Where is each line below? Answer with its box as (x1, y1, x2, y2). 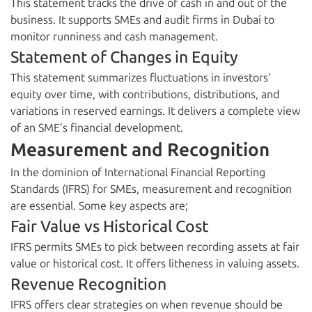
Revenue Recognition (10, 274, 166, 295)
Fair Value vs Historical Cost (10, 217, 208, 237)
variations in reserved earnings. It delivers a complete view (10, 104, 300, 118)
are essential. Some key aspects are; (10, 199, 188, 213)
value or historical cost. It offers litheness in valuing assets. (10, 257, 299, 271)
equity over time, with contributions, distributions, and (10, 88, 279, 102)
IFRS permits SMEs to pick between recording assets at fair (10, 240, 299, 254)
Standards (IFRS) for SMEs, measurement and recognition (10, 182, 292, 196)
